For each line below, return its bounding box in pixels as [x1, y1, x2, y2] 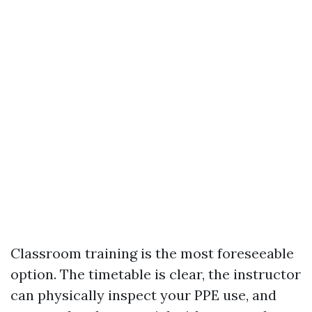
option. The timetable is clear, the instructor [10, 265, 301, 283]
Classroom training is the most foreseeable [10, 244, 294, 262]
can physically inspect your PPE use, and [10, 286, 276, 304]
